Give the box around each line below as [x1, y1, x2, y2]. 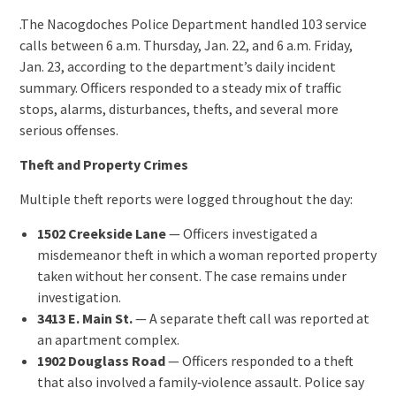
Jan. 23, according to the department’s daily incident [19, 57, 336, 75]
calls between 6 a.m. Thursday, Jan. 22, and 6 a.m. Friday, [19, 35, 353, 54]
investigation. [36, 287, 121, 306]
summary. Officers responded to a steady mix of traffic [19, 78, 341, 96]
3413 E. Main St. [36, 308, 133, 327]
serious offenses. [19, 120, 118, 139]
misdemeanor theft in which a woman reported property [36, 245, 377, 263]
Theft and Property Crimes [19, 155, 188, 173]
